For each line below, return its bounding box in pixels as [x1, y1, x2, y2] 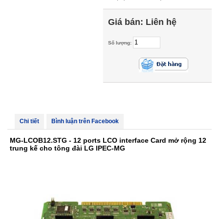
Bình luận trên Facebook [51, 118, 119, 125]
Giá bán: [108, 17, 146, 27]
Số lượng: [108, 40, 133, 45]
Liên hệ [146, 17, 177, 27]
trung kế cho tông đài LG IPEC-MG [10, 144, 125, 152]
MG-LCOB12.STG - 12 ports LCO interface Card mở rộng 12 [10, 136, 206, 144]
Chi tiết [20, 118, 39, 125]
